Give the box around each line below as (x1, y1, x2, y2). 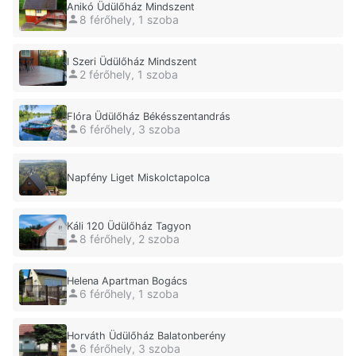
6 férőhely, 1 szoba (79, 286, 179, 300)
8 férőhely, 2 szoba (79, 231, 180, 246)
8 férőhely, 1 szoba (79, 12, 179, 26)
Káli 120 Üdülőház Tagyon (67, 220, 191, 233)
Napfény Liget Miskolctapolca (67, 172, 210, 184)
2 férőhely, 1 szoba (79, 67, 178, 81)
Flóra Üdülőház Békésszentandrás (67, 110, 230, 123)
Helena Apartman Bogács (67, 275, 188, 288)
